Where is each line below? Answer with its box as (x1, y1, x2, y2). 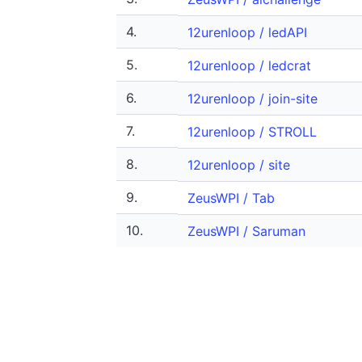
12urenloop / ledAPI (187, 24, 307, 40)
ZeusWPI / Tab (187, 190, 275, 206)
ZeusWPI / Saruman (187, 223, 305, 239)
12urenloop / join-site (187, 90, 318, 107)
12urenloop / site (187, 157, 290, 173)
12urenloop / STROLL (187, 124, 317, 140)
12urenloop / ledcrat (187, 57, 311, 74)
